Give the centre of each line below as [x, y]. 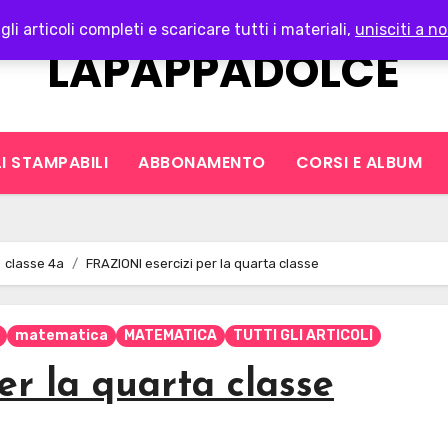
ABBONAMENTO [202, 162]
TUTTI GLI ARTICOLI [302, 335]
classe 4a [34, 263]
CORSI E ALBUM [358, 162]
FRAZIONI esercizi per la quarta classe [202, 263]
